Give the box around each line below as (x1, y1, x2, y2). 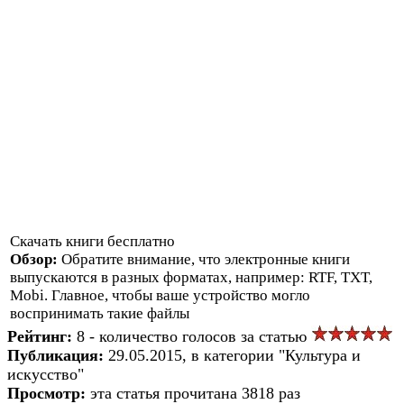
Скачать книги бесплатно (10, 232, 175, 250)
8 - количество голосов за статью (77, 326, 311, 345)
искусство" (7, 364, 84, 383)
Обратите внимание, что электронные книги (61, 250, 350, 268)
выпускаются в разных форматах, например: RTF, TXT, (10, 268, 372, 286)
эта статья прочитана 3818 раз (90, 383, 300, 402)
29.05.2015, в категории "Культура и (108, 345, 361, 364)
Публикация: (7, 345, 108, 364)
